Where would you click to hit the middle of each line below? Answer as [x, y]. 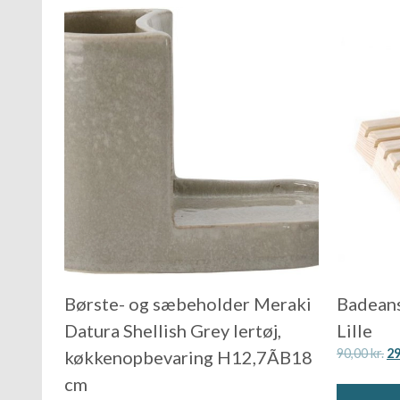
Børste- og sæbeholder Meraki [188, 304]
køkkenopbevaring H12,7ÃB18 [188, 358]
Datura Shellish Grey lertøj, [173, 331]
